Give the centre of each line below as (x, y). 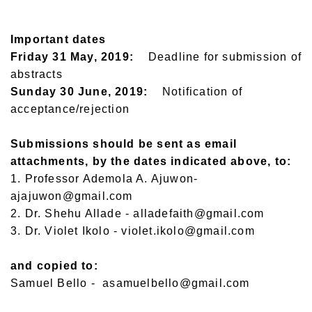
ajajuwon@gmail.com (72, 196)
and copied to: (54, 266)
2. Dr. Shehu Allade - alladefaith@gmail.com (138, 214)
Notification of (195, 92)
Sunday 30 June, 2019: (79, 92)
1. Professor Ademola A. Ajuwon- (104, 179)
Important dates (58, 40)
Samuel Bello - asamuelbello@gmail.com (130, 283)
